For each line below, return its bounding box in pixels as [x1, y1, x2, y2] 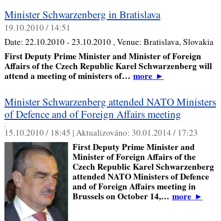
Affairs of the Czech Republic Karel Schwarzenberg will [4, 59, 212, 72]
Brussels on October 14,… [72, 189, 172, 202]
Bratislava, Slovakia [143, 36, 214, 48]
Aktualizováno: [75, 127, 132, 138]
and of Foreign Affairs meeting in [72, 180, 196, 192]
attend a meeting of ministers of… [4, 69, 133, 82]
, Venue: [112, 36, 144, 48]
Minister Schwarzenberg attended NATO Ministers [4, 94, 216, 109]
